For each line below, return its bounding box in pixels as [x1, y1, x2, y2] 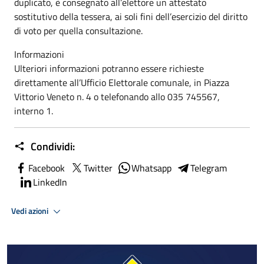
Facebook [28, 161, 65, 175]
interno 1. [14, 104, 53, 118]
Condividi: [28, 138, 75, 154]
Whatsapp [131, 161, 171, 175]
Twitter [84, 161, 113, 175]
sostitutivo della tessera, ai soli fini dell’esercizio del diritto [14, 9, 247, 24]
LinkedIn [33, 175, 67, 189]
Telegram [190, 161, 227, 175]
